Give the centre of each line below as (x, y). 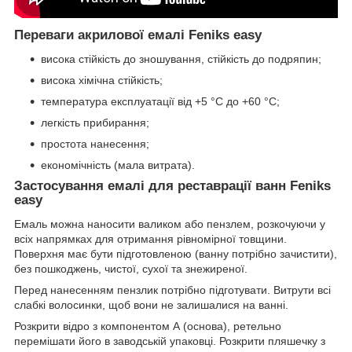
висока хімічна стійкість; (102, 80)
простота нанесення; (95, 143)
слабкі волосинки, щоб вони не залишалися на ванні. (153, 304)
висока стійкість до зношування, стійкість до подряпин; (181, 59)
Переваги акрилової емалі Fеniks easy (138, 35)
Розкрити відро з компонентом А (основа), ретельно (148, 326)
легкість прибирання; (95, 122)
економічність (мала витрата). (118, 165)
